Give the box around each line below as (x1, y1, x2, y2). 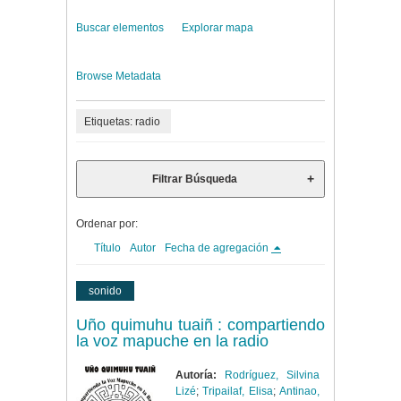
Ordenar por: (76, 218, 138, 231)
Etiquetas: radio (84, 115, 160, 128)
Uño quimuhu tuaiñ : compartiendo (76, 316, 325, 335)
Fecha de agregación (165, 242, 271, 255)
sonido (89, 285, 122, 298)
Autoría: (175, 369, 217, 382)
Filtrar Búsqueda (152, 173, 237, 186)
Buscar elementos (76, 21, 164, 35)
